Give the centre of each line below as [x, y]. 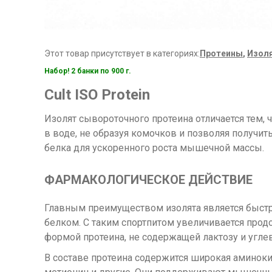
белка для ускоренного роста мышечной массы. [154, 148]
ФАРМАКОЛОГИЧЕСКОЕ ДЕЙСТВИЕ [148, 180]
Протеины [221, 54]
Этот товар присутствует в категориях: [122, 54]
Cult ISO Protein [97, 95]
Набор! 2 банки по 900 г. [88, 71]
